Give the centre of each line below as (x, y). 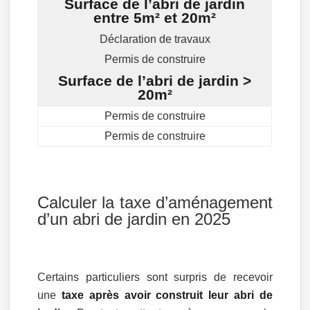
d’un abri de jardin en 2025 (134, 219)
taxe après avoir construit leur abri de (167, 295)
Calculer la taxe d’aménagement (155, 203)
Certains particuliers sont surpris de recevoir (155, 277)
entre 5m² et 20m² (155, 18)
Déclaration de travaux (155, 39)
